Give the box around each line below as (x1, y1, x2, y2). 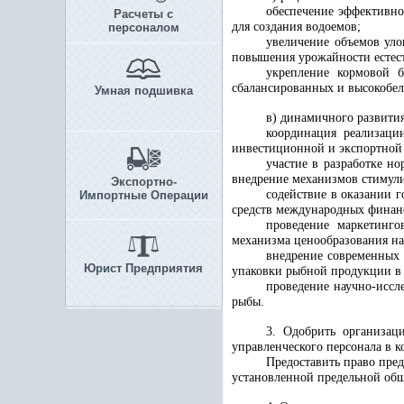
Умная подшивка (94, 84, 193, 97)
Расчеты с (114, 7, 173, 21)
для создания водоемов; (232, 20, 361, 33)
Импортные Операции (78, 188, 208, 202)
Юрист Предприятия (84, 262, 203, 275)
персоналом (107, 21, 179, 34)
